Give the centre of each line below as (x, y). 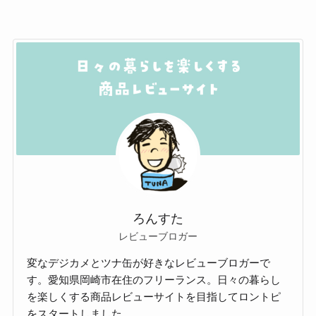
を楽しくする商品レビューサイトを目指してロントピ (154, 297)
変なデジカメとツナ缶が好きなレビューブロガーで (149, 263)
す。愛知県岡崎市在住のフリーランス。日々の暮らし (154, 280)
